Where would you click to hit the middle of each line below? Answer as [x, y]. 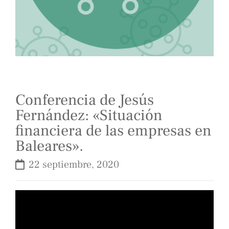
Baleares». [49, 146]
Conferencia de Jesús [85, 100]
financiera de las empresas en [113, 131]
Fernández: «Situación [89, 116]
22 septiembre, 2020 [74, 165]
